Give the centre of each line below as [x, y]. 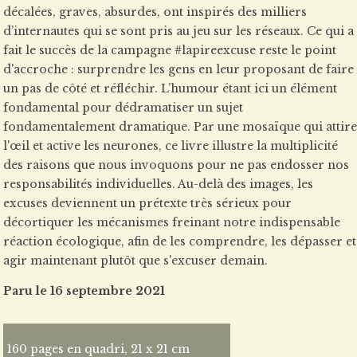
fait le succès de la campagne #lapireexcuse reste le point [170, 50]
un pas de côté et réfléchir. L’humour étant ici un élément [170, 88]
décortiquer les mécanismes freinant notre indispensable [172, 222]
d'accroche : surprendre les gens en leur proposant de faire [178, 69]
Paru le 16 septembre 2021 [84, 291]
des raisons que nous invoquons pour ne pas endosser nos [176, 165]
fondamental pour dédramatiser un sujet [123, 108]
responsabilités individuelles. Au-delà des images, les [158, 184]
